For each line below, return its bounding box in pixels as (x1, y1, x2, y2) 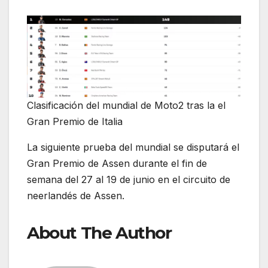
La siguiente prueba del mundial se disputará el (27, 141, 239, 153)
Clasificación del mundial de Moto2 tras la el (27, 99, 226, 111)
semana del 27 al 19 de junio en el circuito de (27, 173, 230, 185)
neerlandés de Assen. (27, 189, 124, 202)
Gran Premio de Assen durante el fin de (27, 157, 207, 169)
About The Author (27, 222, 172, 243)
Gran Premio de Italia (27, 115, 123, 127)
